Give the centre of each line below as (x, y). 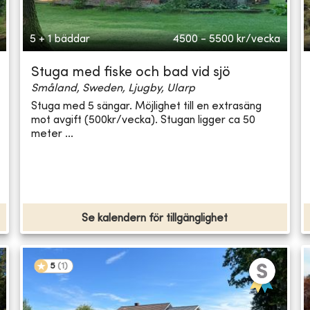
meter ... (53, 134)
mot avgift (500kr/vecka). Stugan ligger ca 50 (144, 120)
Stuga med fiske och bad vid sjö (131, 73)
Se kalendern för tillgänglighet (155, 219)
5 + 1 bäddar (60, 40)
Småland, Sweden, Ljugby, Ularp (113, 89)
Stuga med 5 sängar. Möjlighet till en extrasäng (147, 106)
